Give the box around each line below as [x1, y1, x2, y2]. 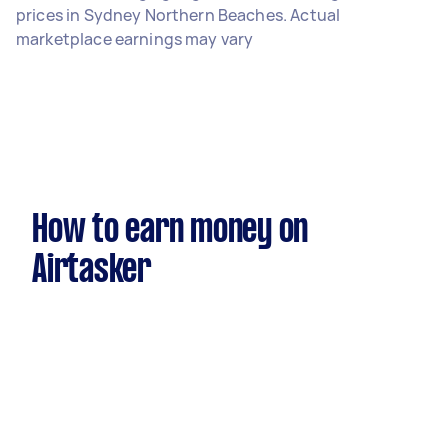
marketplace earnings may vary [16, 28, 254, 50]
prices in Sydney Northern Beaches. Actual [16, 4, 341, 26]
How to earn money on [32, 213, 308, 249]
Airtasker [32, 253, 151, 289]
